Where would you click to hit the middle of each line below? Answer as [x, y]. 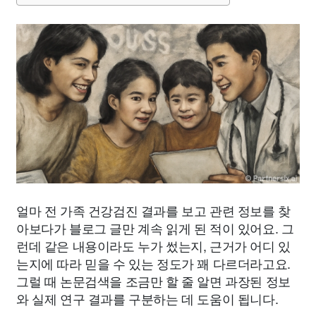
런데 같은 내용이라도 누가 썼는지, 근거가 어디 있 [153, 246]
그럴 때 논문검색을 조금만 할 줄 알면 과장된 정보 [153, 281]
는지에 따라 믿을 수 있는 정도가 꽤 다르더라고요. [153, 263]
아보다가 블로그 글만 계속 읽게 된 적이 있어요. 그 [155, 228]
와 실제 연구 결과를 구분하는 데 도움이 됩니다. [147, 299]
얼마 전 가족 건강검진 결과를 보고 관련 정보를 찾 [153, 211]
